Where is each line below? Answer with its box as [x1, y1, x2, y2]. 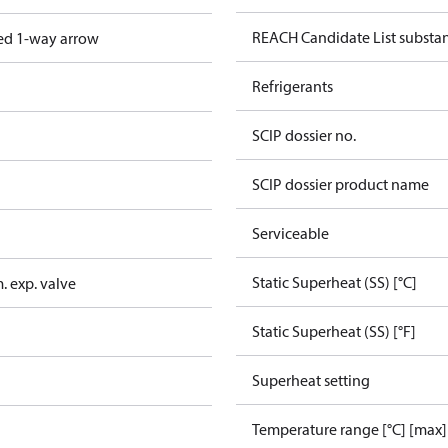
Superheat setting [252, 370, 370, 390]
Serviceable [252, 223, 329, 243]
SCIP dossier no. [252, 125, 356, 145]
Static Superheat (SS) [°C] [252, 272, 417, 292]
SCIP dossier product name [252, 174, 429, 194]
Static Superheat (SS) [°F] [252, 321, 416, 341]
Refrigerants [252, 76, 333, 96]
